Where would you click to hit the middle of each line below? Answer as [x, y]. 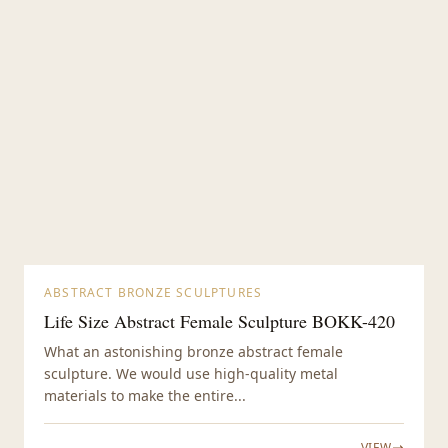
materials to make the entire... [145, 396]
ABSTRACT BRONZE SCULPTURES [153, 293]
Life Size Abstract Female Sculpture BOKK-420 [219, 321]
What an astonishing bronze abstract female [193, 352]
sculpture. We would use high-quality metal [191, 374]
